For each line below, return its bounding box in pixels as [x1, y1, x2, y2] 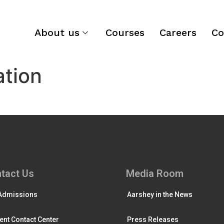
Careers [159, 26, 197, 38]
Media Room [126, 167, 183, 180]
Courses [105, 26, 145, 38]
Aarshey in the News [127, 190, 192, 199]
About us [34, 26, 80, 38]
